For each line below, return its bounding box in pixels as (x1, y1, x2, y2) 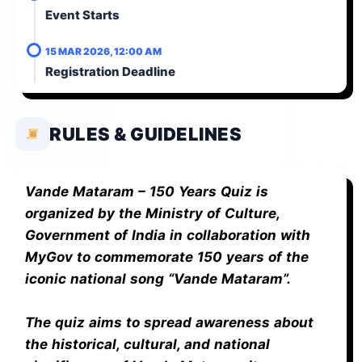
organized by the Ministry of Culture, (25, 204, 280, 221)
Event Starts (45, 6, 120, 23)
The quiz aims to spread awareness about (25, 314, 314, 330)
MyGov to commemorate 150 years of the (25, 248, 309, 265)
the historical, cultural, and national (25, 335, 270, 352)
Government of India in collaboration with (25, 226, 310, 243)
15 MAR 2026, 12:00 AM (45, 44, 162, 57)
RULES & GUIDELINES (49, 123, 242, 145)
